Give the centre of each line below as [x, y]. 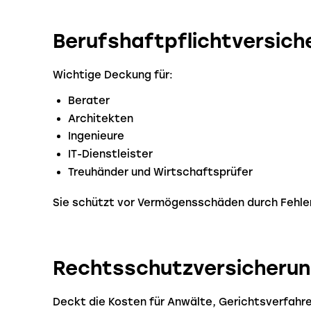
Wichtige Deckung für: [113, 75]
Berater [89, 100]
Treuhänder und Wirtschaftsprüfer [161, 172]
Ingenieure [96, 136]
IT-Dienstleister [111, 154]
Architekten [101, 118]
